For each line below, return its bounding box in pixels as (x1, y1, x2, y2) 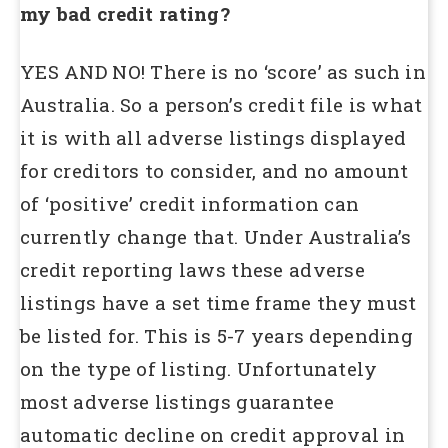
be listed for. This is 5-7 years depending (20, 322, 413, 348)
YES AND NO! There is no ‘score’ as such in (20, 58, 426, 84)
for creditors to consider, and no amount (20, 157, 409, 183)
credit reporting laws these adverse (20, 256, 365, 282)
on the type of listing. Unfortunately (20, 355, 378, 381)
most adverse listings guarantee (20, 388, 334, 414)
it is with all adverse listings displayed (20, 124, 407, 150)
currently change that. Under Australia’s (20, 223, 412, 249)
